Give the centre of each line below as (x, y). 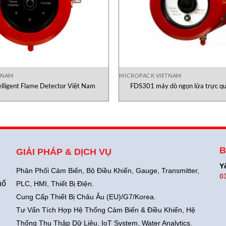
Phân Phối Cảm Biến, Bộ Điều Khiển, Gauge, (88, 170)
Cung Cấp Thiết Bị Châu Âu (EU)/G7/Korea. (86, 196)
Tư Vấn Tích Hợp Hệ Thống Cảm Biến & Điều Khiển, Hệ (106, 210)
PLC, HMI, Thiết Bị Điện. (55, 183)
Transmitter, (180, 170)
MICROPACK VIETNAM (150, 75)
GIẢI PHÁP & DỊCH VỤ (64, 152)
